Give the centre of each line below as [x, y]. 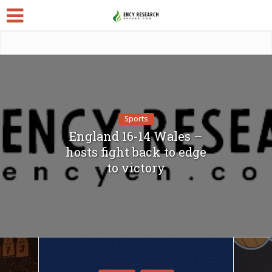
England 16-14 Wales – [136, 136]
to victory [136, 168]
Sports [136, 119]
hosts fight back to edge [136, 152]
